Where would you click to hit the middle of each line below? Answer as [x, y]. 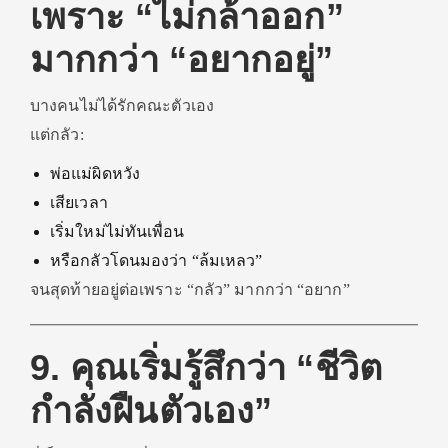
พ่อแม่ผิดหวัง [95, 173]
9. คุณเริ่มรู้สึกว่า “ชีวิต [206, 367]
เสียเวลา [79, 202]
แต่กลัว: [57, 134]
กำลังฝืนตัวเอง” [151, 410]
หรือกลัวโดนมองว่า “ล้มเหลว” [156, 260]
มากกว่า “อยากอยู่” [182, 59]
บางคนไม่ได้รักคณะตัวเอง [122, 105]
